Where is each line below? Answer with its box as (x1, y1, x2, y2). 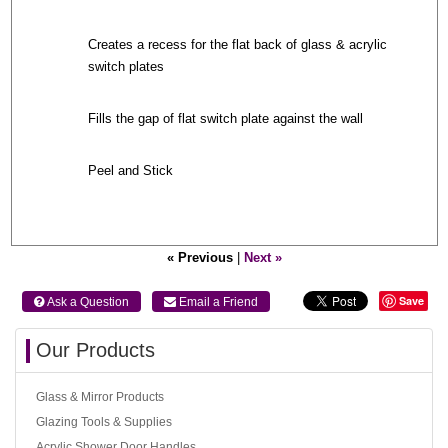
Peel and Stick (88, 163, 173, 178)
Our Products (36, 339, 155, 362)
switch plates (88, 59, 164, 74)
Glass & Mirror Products (36, 390, 164, 405)
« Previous (166, 251, 233, 266)
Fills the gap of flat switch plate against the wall (88, 111, 363, 126)
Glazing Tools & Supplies (36, 415, 172, 430)
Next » (243, 251, 282, 266)
